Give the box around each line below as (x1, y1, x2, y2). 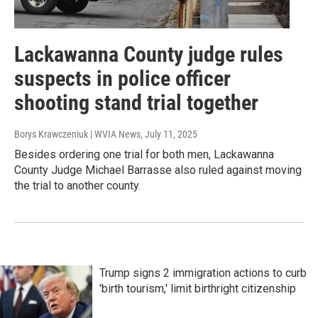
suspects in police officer (14, 65, 231, 91)
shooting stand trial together (14, 89, 258, 115)
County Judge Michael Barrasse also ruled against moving (14, 163, 302, 177)
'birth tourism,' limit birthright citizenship (99, 281, 296, 295)
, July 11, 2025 (141, 128, 197, 140)
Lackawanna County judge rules (14, 41, 283, 67)
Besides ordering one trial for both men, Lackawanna (14, 147, 274, 161)
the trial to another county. (14, 178, 141, 192)
